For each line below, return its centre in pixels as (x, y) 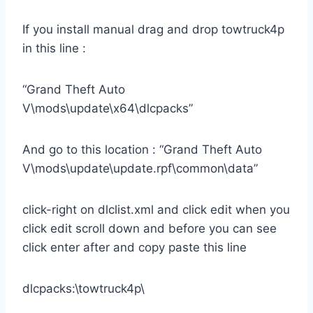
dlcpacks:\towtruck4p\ (83, 289)
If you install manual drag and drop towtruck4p (153, 30)
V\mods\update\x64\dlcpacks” (108, 109)
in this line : (54, 49)
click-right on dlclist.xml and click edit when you (156, 210)
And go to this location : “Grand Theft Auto (142, 150)
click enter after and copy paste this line (134, 248)
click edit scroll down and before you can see (150, 229)
